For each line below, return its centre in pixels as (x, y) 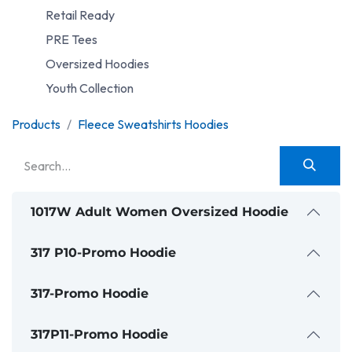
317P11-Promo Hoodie (99, 335)
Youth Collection (90, 88)
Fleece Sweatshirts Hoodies (153, 124)
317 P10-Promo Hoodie (103, 253)
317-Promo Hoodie (90, 294)
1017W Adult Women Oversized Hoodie (159, 212)
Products (36, 124)
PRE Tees (72, 40)
